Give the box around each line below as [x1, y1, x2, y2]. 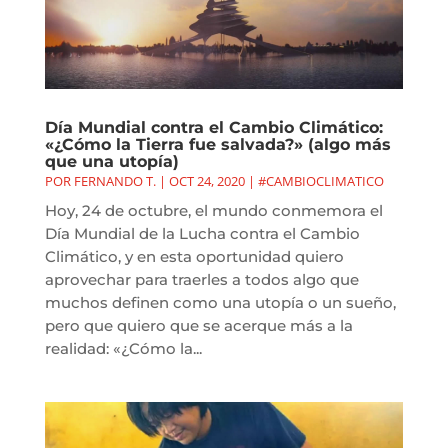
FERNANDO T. [73, 172, 156, 191]
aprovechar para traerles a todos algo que [44, 270, 359, 290]
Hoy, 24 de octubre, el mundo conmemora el [44, 201, 383, 221]
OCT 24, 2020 [168, 172, 245, 191]
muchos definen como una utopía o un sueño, [44, 293, 396, 313]
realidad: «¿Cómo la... [44, 339, 202, 359]
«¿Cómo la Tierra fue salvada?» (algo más [44, 135, 391, 155]
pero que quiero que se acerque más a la [44, 316, 353, 336]
